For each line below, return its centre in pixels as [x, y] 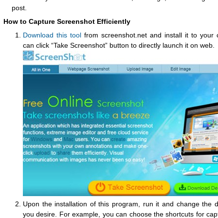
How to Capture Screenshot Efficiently [67, 21]
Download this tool [52, 35]
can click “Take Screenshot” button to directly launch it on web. [119, 45]
